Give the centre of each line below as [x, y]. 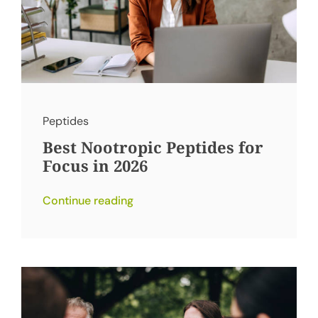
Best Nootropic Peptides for [153, 147]
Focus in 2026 [95, 165]
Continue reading [88, 200]
